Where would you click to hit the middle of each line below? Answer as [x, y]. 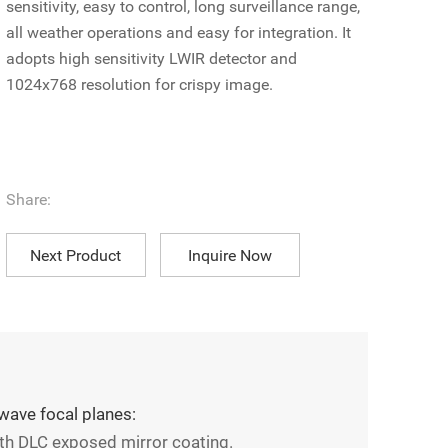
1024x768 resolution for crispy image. [139, 84]
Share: [28, 199]
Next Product [75, 255]
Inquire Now [229, 255]
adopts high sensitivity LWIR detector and [151, 58]
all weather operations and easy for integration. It [178, 32]
